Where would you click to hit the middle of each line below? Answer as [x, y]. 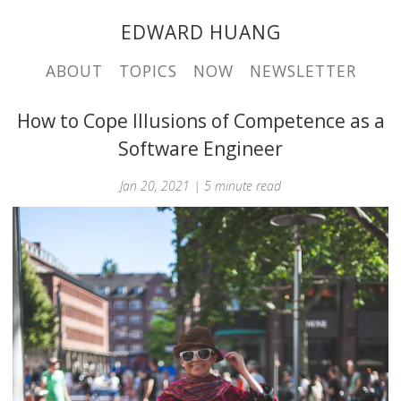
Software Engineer [200, 149]
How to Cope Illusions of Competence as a [200, 121]
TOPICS [148, 71]
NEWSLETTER [303, 71]
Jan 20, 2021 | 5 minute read [200, 185]
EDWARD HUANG [200, 32]
